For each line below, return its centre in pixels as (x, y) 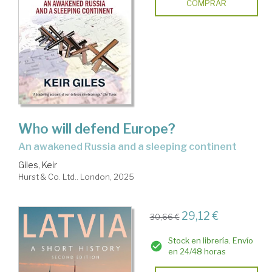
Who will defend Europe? (97, 128)
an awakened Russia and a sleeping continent (131, 146)
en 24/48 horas (197, 251)
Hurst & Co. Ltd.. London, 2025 (76, 176)
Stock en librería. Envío (210, 240)
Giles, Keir (38, 165)
